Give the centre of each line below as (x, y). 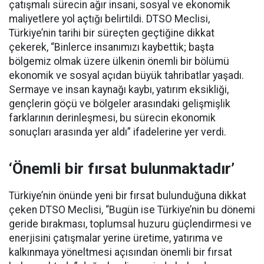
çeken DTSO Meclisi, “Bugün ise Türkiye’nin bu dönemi (132, 209)
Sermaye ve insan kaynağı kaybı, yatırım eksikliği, (119, 89)
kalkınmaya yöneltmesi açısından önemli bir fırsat (121, 252)
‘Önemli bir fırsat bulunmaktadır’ (122, 168)
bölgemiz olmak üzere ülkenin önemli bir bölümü (119, 61)
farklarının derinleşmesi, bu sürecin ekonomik (112, 118)
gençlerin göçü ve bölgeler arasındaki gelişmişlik (120, 103)
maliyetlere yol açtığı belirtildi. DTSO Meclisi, (109, 19)
